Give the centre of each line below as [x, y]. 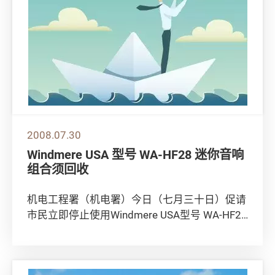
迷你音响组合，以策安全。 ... [94, 230]
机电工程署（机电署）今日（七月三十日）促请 [136, 199]
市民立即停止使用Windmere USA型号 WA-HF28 [137, 214]
